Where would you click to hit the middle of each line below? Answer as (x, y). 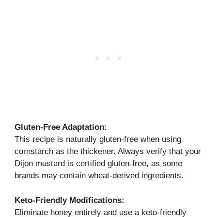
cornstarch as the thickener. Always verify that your (108, 151)
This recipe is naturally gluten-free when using (98, 139)
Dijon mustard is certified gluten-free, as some (98, 163)
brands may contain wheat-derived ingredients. (99, 176)
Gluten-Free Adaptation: (61, 127)
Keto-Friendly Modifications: (70, 200)
